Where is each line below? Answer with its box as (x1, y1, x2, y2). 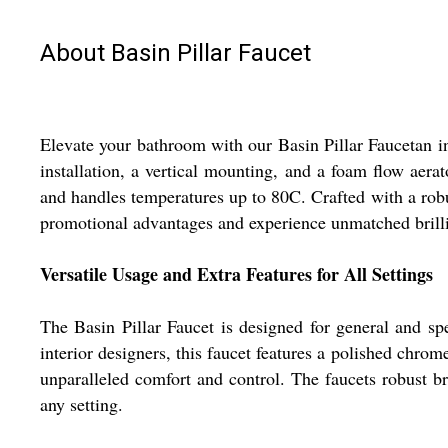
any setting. (40, 392, 123, 417)
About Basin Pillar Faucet (40, 38, 311, 67)
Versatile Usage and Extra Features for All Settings (40, 261, 433, 288)
